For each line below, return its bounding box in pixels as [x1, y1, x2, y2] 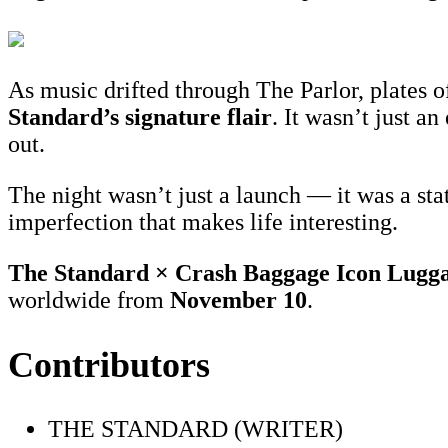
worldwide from [8, 287, 170, 314]
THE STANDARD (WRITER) [48, 416, 343, 443]
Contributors [8, 345, 210, 386]
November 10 [170, 287, 307, 314]
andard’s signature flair [29, 104, 272, 131]
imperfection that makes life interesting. [8, 209, 404, 236]
